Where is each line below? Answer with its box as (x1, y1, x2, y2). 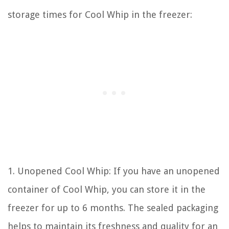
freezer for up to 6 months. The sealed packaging (8, 202, 218, 213)
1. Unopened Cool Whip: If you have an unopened (8, 165, 220, 176)
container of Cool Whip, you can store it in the (8, 184, 205, 195)
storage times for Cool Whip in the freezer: (8, 9, 192, 20)
